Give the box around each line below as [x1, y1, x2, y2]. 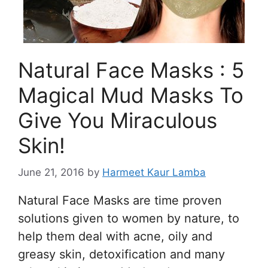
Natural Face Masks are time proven [18, 193, 222, 208]
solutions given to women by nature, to [18, 211, 239, 226]
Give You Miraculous [18, 108, 217, 133]
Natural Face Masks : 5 [18, 57, 244, 83]
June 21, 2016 [18, 166, 84, 178]
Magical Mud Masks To [18, 83, 243, 108]
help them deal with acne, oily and [18, 229, 212, 243]
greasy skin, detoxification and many [18, 246, 225, 261]
